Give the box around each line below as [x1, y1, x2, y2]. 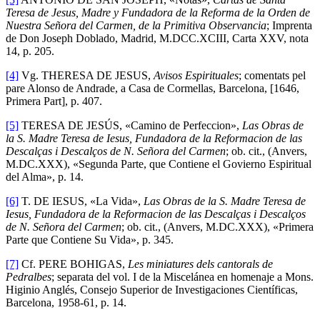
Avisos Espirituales [154, 69, 239, 81]
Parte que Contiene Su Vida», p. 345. [6, 233, 174, 246]
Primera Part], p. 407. [6, 94, 102, 107]
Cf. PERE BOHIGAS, [19, 257, 128, 270]
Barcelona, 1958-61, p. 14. [6, 296, 126, 309]
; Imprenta [266, 19, 312, 31]
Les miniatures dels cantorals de [128, 257, 273, 270]
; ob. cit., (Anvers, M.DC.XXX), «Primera [121, 220, 314, 233]
